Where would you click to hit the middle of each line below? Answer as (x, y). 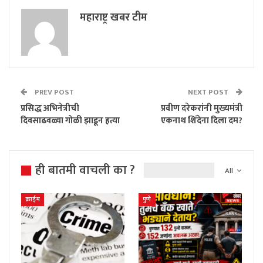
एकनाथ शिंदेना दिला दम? (202, 120)
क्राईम (33, 200)
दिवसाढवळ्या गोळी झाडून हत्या (70, 120)
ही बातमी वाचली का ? (85, 170)
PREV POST (53, 92)
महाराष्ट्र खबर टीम (114, 17)
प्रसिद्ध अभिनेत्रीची (50, 108)
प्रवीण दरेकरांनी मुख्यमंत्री (202, 108)
